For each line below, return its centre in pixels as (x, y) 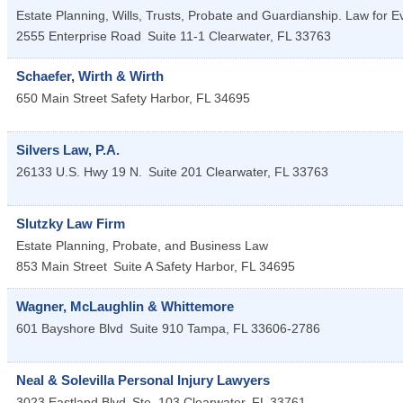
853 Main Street (62, 267)
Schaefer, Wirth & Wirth (90, 76)
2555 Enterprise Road (79, 36)
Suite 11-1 (176, 36)
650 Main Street (62, 99)
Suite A (133, 267)
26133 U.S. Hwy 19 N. (79, 172)
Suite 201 (175, 172)
